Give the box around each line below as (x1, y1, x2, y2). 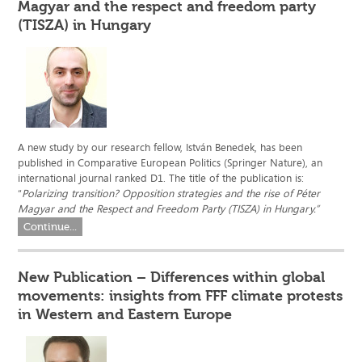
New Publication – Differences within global (18, 268, 326, 287)
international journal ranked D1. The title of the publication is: (18, 170, 305, 186)
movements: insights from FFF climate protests (18, 287, 343, 305)
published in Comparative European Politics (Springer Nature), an (18, 155, 323, 170)
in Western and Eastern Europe (18, 305, 233, 324)
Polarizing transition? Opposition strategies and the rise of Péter (22, 186, 321, 201)
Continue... (23, 221, 78, 234)
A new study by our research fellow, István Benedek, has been (18, 140, 303, 155)
